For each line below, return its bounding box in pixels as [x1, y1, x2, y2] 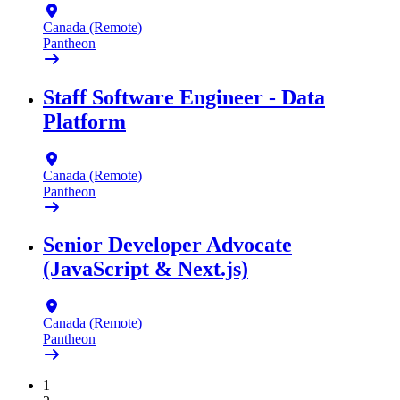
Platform [43, 109, 126, 133]
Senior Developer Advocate [43, 233, 292, 257]
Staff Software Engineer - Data [43, 85, 325, 109]
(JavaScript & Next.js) [43, 257, 248, 281]
